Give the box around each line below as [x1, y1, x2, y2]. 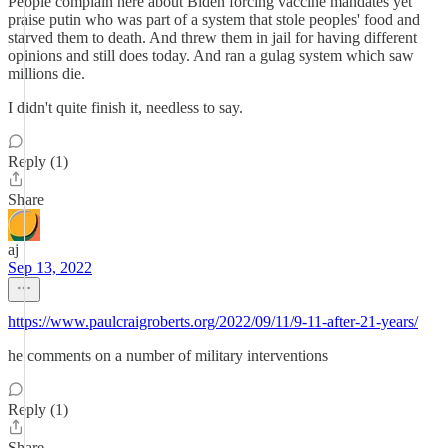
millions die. [8, 65, 85, 82]
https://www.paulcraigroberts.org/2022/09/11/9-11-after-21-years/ [8, 313, 418, 330]
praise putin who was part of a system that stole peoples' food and [8, 11, 420, 28]
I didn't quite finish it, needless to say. [8, 99, 243, 116]
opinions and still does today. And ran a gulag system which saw [8, 47, 414, 64]
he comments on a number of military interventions [8, 347, 328, 364]
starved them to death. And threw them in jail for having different [8, 29, 417, 46]
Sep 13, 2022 [8, 259, 92, 276]
